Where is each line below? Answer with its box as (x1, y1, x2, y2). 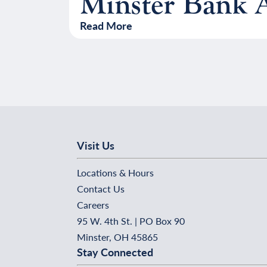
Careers (77, 198, 109, 212)
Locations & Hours (77, 166, 154, 180)
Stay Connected (77, 244, 153, 260)
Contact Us (77, 182, 125, 196)
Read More (79, 18, 132, 33)
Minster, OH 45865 (77, 230, 158, 244)
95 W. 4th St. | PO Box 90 (77, 214, 185, 228)
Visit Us (77, 138, 114, 153)
